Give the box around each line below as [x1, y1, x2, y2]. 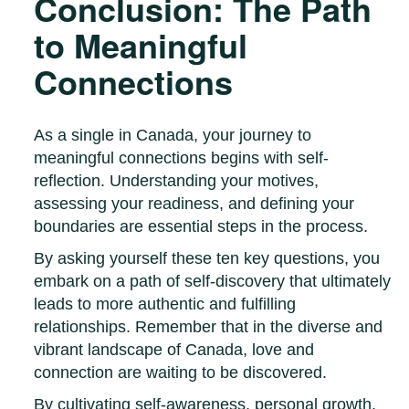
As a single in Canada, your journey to [34, 126, 312, 145]
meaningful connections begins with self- [34, 149, 330, 168]
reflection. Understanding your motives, [34, 172, 320, 191]
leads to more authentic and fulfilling [34, 295, 297, 314]
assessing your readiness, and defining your [34, 194, 355, 214]
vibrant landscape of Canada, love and [34, 341, 315, 360]
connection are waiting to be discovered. [34, 363, 328, 383]
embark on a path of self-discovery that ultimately [34, 272, 392, 291]
